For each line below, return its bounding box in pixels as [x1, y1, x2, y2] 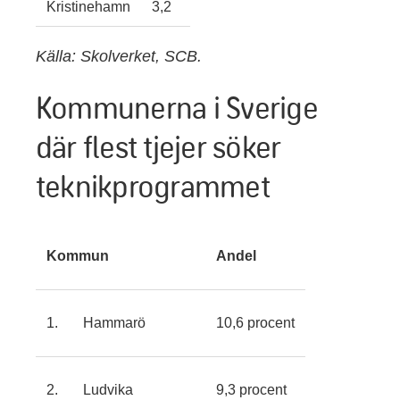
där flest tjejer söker [36, 126, 281, 166]
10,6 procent [216, 314, 295, 330]
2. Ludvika [46, 381, 133, 397]
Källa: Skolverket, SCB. [36, 46, 202, 65]
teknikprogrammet [36, 165, 270, 205]
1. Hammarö [46, 314, 146, 330]
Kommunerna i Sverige [36, 87, 318, 127]
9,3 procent [216, 381, 287, 397]
